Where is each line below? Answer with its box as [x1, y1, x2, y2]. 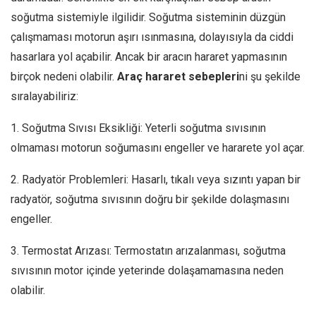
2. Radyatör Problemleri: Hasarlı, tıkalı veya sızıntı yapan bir [11, 173, 300, 187]
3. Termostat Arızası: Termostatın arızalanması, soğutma [11, 244, 286, 258]
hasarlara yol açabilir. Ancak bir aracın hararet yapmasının [11, 50, 287, 64]
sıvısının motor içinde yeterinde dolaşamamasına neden [11, 264, 284, 278]
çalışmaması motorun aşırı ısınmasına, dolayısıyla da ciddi [11, 30, 293, 44]
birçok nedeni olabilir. [11, 70, 117, 84]
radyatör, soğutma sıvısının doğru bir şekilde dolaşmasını [11, 193, 289, 207]
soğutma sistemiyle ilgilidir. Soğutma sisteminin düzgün [11, 11, 286, 25]
